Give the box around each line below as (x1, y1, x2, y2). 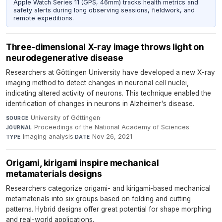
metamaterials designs (6, 168, 102, 179)
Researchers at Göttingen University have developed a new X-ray (6, 68, 215, 77)
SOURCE (6, 115, 29, 121)
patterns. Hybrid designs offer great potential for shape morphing (6, 205, 211, 214)
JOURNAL (6, 124, 32, 131)
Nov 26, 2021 (92, 133, 133, 141)
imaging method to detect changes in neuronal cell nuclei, (6, 79, 189, 87)
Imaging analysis (23, 133, 74, 141)
